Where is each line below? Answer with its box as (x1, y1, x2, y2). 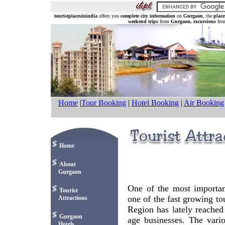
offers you (97, 13, 121, 19)
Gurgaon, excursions (171, 19, 216, 24)
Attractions (50, 194, 87, 201)
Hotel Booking (131, 98, 179, 107)
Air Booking (183, 98, 224, 107)
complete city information (121, 13, 175, 19)
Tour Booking (81, 98, 126, 107)
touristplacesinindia (54, 13, 97, 19)
